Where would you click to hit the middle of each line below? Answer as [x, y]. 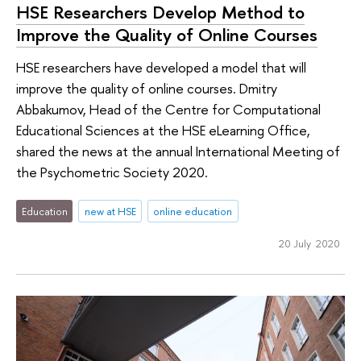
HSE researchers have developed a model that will [161, 67]
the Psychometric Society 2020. [112, 172]
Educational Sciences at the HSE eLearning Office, [163, 130]
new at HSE [110, 212]
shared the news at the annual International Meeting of [178, 151]
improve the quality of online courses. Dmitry [147, 88]
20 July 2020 [309, 243]
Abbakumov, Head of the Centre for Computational [168, 109]
